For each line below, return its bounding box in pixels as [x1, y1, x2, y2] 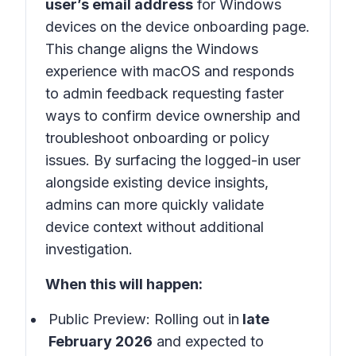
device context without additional [45, 219, 264, 235]
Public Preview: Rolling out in [48, 311, 239, 327]
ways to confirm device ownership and [45, 107, 300, 124]
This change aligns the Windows [45, 41, 258, 57]
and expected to [153, 333, 264, 350]
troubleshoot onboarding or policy [45, 130, 269, 146]
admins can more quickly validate [45, 196, 264, 213]
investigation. [45, 241, 133, 257]
